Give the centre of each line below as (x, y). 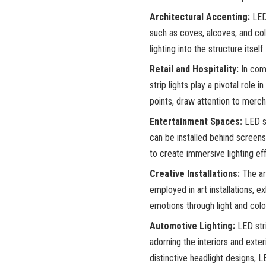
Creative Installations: (195, 174)
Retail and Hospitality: (194, 69)
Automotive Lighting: (192, 226)
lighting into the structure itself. (207, 49)
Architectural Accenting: (200, 17)
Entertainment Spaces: (196, 122)
